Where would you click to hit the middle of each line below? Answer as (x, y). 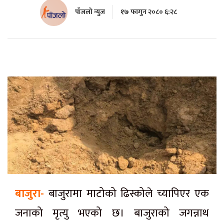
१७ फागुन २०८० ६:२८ (148, 12)
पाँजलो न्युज (90, 12)
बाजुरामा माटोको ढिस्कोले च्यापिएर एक (129, 193)
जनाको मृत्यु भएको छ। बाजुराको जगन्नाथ (112, 213)
